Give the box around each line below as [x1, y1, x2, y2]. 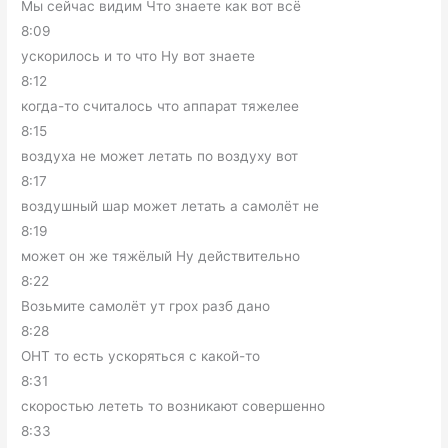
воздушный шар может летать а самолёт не [21, 198, 320, 215]
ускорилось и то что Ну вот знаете [21, 48, 256, 65]
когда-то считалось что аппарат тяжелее [21, 98, 300, 115]
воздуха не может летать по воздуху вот [21, 148, 299, 165]
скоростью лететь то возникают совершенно [21, 398, 326, 415]
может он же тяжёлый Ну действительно [21, 248, 301, 265]
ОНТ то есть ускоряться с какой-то [21, 348, 261, 365]
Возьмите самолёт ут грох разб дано [21, 298, 271, 315]
